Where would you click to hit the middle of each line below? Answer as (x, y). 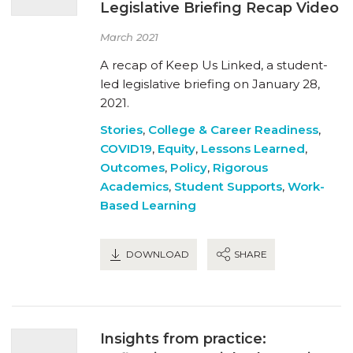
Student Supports (228, 186)
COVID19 (126, 148)
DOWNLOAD (156, 254)
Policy (189, 167)
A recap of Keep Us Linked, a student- (214, 65)
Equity (176, 148)
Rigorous (240, 167)
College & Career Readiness (233, 129)
